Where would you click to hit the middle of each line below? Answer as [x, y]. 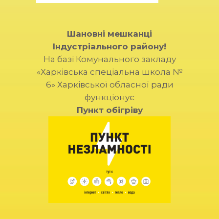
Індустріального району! [109, 46]
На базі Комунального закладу [109, 59]
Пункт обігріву [109, 110]
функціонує [109, 97]
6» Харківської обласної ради [109, 85]
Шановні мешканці [109, 34]
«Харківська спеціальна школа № [109, 72]
